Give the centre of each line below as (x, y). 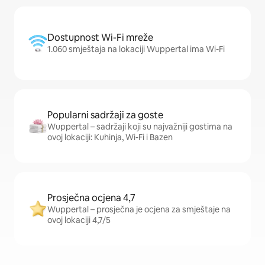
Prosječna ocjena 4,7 (91, 198)
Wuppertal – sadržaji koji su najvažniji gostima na (140, 127)
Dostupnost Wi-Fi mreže (100, 38)
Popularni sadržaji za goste (105, 115)
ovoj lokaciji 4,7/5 (79, 220)
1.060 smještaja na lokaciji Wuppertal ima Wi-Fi (136, 49)
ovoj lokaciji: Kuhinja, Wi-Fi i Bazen (110, 138)
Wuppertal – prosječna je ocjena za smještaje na (139, 210)
